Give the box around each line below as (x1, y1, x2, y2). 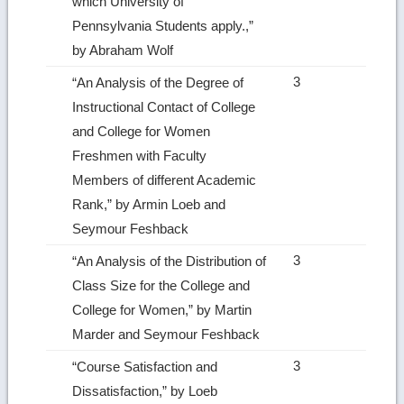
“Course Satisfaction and (72, 358, 218, 374)
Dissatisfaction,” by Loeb (72, 382, 218, 399)
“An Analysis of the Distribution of (72, 252, 267, 269)
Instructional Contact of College (72, 98, 256, 115)
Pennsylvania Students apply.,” (72, 17, 254, 33)
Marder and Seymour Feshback (72, 326, 264, 342)
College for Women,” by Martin (72, 301, 252, 317)
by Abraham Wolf (72, 41, 178, 58)
